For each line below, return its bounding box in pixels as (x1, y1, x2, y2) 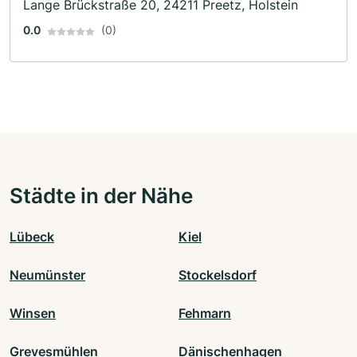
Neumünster (10, 267, 85, 284)
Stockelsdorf (178, 267, 257, 284)
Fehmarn (178, 305, 231, 322)
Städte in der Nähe (10, 182, 193, 209)
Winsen (10, 305, 56, 322)
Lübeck (10, 229, 54, 245)
